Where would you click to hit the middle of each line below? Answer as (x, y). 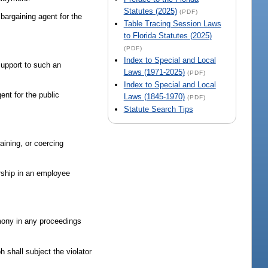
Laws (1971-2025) (154, 72)
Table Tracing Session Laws (172, 24)
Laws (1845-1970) (154, 97)
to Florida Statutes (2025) (167, 36)
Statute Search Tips (158, 109)
